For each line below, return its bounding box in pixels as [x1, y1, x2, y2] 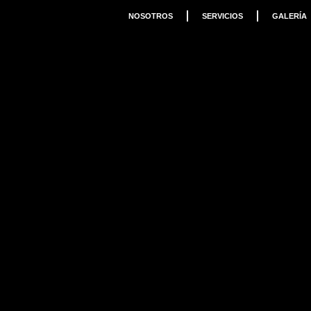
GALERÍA [271, 12, 307, 20]
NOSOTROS [128, 12, 173, 20]
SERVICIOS [201, 12, 243, 20]
